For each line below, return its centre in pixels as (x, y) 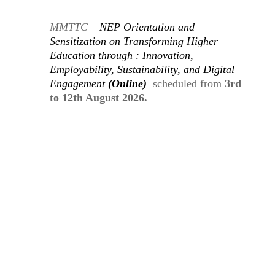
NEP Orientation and (147, 27)
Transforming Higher (170, 41)
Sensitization (79, 41)
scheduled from (187, 83)
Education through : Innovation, (121, 55)
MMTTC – (74, 27)
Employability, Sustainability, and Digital (142, 69)
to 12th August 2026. (98, 97)
